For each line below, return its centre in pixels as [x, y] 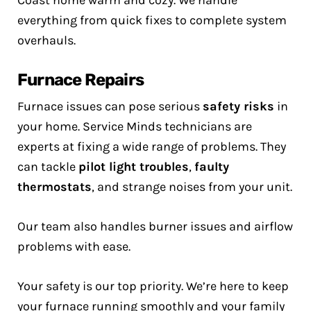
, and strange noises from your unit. [192, 187]
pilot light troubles [134, 167]
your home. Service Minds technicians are [135, 126]
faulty [212, 167]
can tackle [48, 167]
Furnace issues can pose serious [110, 106]
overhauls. [47, 40]
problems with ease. [74, 246]
